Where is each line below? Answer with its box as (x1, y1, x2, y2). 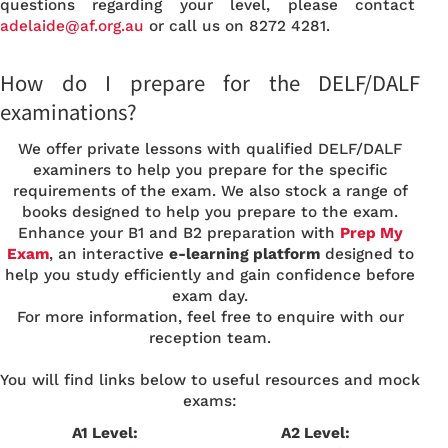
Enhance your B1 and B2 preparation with (17, 223, 340, 242)
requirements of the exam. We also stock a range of (12, 181, 408, 200)
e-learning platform (168, 244, 320, 263)
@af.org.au (65, 17, 144, 36)
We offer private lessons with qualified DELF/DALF (18, 139, 402, 158)
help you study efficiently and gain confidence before (5, 265, 415, 284)
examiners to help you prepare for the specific (32, 160, 388, 179)
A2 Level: (280, 423, 350, 442)
